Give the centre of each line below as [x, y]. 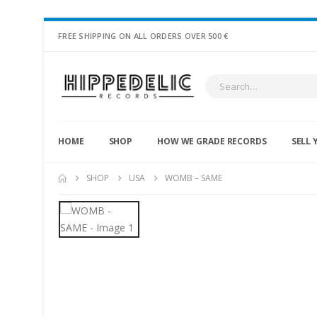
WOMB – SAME [194, 178]
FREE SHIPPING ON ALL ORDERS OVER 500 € [143, 36]
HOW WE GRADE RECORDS [212, 142]
